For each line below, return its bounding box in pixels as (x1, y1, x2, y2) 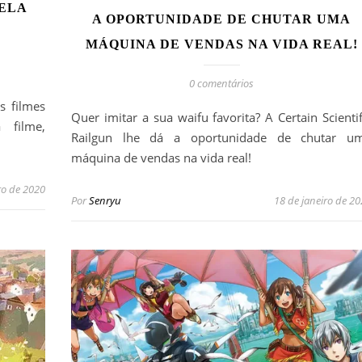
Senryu (89, 193, 121, 208)
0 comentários (189, 76, 254, 91)
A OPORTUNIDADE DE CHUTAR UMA (92, 12, 351, 27)
